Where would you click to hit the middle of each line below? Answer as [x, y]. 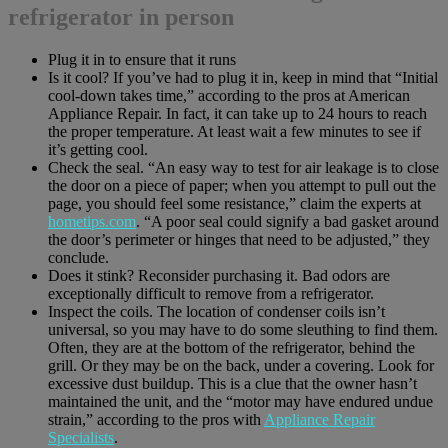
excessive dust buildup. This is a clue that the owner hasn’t [232, 384]
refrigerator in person [121, 17]
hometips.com [92, 222]
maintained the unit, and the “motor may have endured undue [240, 402]
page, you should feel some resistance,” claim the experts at [234, 204]
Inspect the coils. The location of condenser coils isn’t [216, 312]
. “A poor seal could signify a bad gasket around [287, 222]
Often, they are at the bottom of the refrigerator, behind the [231, 348]
